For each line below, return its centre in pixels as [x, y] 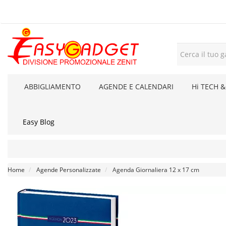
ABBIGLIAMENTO [52, 87]
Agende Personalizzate [69, 170]
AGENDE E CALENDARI [136, 87]
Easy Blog [39, 122]
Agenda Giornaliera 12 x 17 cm [156, 170]
